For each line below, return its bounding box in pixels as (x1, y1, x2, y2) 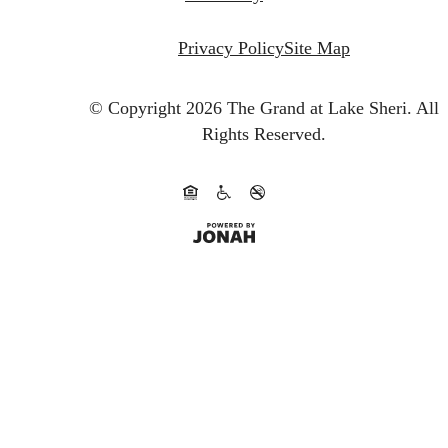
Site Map (284, 38, 350, 59)
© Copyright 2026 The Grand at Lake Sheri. (89, 98, 412, 119)
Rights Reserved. (202, 124, 326, 145)
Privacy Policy (178, 38, 284, 59)
